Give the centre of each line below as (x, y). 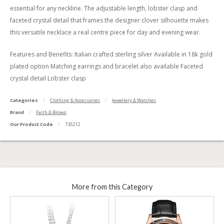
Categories (24, 100)
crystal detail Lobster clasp (48, 78)
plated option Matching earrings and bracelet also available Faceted (106, 66)
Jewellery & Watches (134, 100)
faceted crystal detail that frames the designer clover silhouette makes (109, 20)
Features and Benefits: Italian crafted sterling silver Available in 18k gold (111, 54)
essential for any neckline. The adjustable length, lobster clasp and (104, 8)
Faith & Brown (51, 112)
